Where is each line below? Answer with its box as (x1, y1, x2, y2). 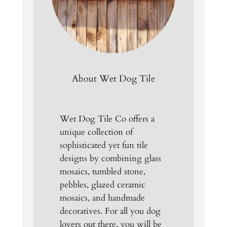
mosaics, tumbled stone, (60, 166, 146, 178)
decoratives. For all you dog (60, 205, 161, 217)
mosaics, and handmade (60, 192, 145, 204)
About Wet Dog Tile (72, 72, 155, 85)
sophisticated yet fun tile (60, 139, 148, 152)
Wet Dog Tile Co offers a (60, 113, 155, 125)
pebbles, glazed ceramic (60, 179, 146, 191)
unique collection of (60, 126, 133, 138)
